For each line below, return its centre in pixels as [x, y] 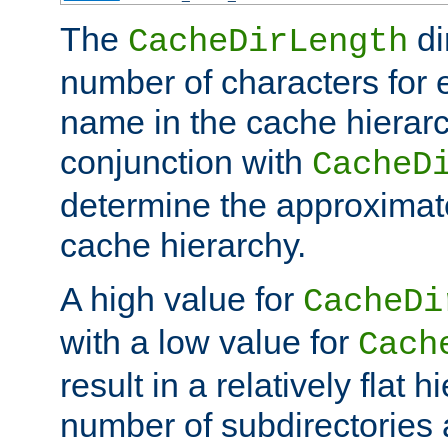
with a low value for [209, 341]
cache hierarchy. [183, 244]
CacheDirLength [268, 41]
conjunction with [186, 161]
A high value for [181, 298]
